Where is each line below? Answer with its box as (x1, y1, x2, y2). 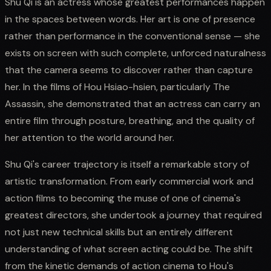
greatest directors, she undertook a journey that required (5, 208, 262, 221)
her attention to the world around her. (5, 131, 174, 144)
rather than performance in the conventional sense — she (5, 29, 260, 42)
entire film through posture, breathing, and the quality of (5, 114, 255, 127)
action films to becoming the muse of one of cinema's (5, 191, 241, 204)
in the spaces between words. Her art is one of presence (5, 12, 255, 25)
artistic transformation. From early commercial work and (5, 174, 253, 188)
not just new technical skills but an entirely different (5, 225, 233, 238)
